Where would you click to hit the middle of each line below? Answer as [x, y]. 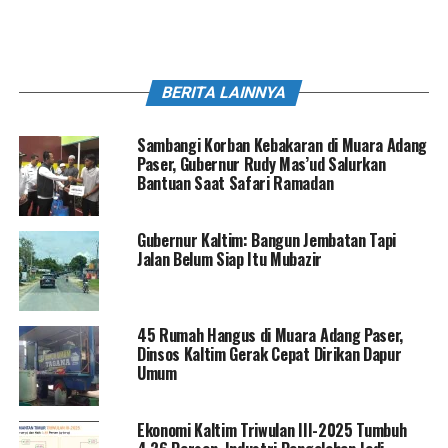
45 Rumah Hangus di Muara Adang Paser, [270, 335]
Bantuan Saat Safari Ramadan [235, 183]
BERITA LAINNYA [224, 93]
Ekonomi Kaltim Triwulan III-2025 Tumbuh [271, 430]
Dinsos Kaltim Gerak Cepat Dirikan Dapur [269, 354]
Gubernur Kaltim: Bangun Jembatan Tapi [266, 240]
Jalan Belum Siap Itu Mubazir [229, 259]
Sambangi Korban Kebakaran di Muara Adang [282, 145]
